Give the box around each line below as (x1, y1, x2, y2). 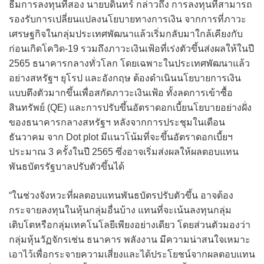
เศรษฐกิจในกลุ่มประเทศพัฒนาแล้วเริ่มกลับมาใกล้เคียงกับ (9, 29, 243, 39)
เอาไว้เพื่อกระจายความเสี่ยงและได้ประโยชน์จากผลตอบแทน (9, 249, 255, 260)
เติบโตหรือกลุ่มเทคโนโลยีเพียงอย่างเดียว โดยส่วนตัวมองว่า (9, 220, 250, 230)
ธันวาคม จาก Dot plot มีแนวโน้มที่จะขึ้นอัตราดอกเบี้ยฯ (9, 132, 233, 143)
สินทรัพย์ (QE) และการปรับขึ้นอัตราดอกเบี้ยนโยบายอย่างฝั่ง (9, 103, 252, 113)
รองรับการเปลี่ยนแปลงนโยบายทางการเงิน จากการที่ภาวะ (9, 14, 246, 25)
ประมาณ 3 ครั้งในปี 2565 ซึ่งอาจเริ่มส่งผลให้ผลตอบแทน (9, 147, 239, 157)
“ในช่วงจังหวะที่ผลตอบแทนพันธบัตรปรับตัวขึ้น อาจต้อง (9, 190, 233, 201)
